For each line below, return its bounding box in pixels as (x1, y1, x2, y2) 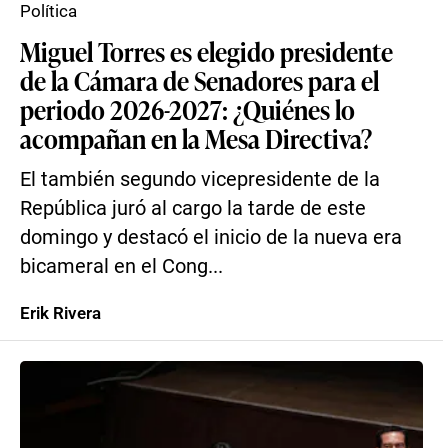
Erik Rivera (20, 303, 101, 323)
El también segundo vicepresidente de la (20, 168, 380, 191)
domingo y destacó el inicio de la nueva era (20, 226, 402, 249)
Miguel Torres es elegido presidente (20, 33, 393, 69)
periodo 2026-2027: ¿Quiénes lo (20, 91, 355, 127)
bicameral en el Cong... (20, 255, 223, 278)
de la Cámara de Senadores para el (20, 62, 379, 98)
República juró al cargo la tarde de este (20, 197, 366, 220)
